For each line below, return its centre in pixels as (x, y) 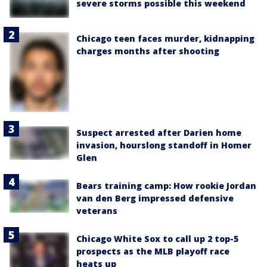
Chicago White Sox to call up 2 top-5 (157, 238)
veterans (97, 210)
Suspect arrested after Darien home (159, 132)
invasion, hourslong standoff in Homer (164, 145)
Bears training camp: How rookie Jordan (166, 185)
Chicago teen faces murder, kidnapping (165, 39)
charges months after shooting (148, 51)
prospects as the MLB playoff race (153, 251)
